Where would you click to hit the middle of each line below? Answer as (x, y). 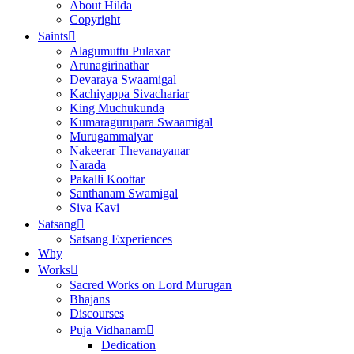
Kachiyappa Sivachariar (129, 93)
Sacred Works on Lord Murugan (151, 284)
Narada (88, 164)
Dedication (128, 345)
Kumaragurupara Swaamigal (141, 122)
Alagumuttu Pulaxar (120, 51)
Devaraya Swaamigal (123, 79)
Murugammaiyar (111, 136)
